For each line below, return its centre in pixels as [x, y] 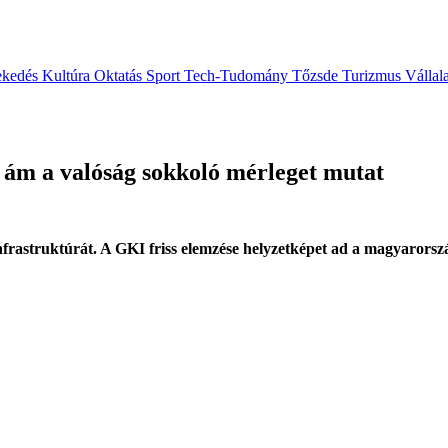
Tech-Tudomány [238, 76]
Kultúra [68, 76]
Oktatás [120, 76]
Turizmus [373, 76]
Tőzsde [317, 76]
